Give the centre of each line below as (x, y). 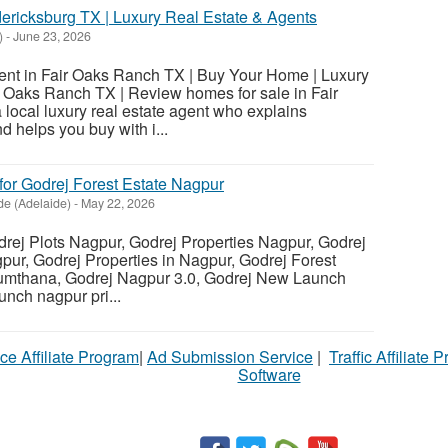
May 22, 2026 (116, 203)
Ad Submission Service (230, 357)
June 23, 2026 (50, 36)
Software (269, 375)
